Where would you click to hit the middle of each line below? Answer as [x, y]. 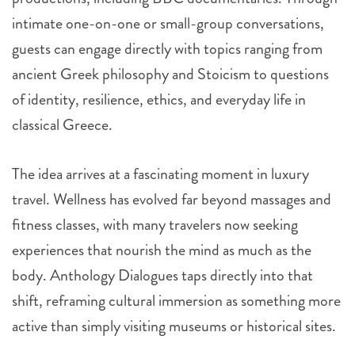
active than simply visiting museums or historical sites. [174, 326]
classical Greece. [62, 125]
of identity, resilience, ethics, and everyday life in [159, 100]
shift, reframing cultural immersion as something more [176, 301]
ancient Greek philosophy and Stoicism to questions [170, 74]
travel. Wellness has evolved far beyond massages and [172, 200]
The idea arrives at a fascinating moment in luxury [160, 174]
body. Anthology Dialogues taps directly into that [162, 276]
